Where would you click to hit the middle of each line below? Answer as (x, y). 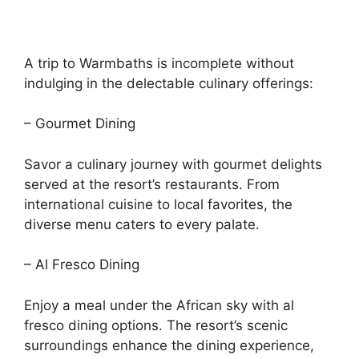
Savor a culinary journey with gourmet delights (173, 164)
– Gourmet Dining (80, 123)
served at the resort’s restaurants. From (152, 184)
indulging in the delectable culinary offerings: (169, 83)
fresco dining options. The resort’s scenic (156, 325)
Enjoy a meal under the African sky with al (159, 305)
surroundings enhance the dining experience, (169, 345)
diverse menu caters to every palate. (142, 224)
